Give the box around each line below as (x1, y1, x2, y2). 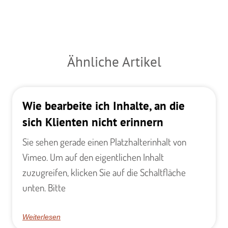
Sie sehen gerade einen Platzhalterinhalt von (22, 135, 186, 148)
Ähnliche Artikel (67, 52, 161, 71)
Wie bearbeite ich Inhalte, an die (22, 97, 185, 113)
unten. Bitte (22, 181, 66, 194)
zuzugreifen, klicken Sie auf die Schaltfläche (22, 165, 186, 179)
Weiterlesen (22, 212, 61, 221)
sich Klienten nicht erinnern (22, 113, 163, 129)
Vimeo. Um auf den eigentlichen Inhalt (22, 150, 164, 163)
